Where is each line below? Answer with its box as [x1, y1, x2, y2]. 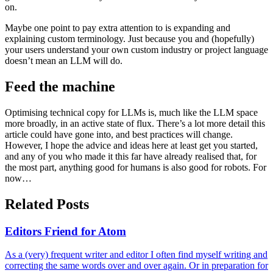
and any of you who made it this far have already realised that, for [5, 151, 257, 161]
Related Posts [5, 196, 89, 212]
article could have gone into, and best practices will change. [5, 129, 233, 140]
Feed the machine [5, 78, 115, 94]
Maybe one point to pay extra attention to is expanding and [5, 22, 230, 33]
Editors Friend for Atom [5, 224, 126, 238]
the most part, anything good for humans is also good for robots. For [5, 161, 266, 172]
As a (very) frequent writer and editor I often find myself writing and [5, 249, 268, 260]
